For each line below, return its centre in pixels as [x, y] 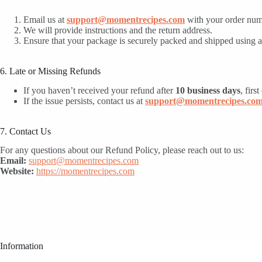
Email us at [45, 19]
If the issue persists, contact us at [84, 101]
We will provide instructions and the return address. [118, 30]
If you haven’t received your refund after [99, 90]
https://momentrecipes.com [85, 171]
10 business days [208, 90]
